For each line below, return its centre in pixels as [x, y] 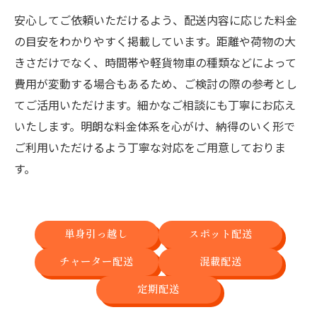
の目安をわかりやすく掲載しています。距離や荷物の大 [155, 41]
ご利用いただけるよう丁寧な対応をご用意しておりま [150, 147]
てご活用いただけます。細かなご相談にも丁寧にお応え [155, 105]
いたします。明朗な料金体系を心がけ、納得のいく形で [155, 126]
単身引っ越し [97, 235]
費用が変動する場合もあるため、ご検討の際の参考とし [156, 83]
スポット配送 [220, 235]
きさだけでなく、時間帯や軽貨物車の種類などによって [155, 62]
